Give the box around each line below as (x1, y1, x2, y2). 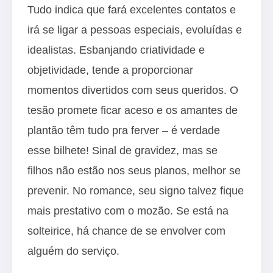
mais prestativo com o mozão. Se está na (27, 204, 229, 217)
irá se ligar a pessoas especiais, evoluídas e (27, 23, 242, 36)
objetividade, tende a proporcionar (27, 63, 193, 76)
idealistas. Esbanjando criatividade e (27, 43, 205, 56)
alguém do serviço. (27, 244, 119, 257)
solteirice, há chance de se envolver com (27, 224, 225, 237)
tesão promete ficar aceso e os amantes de (27, 104, 238, 116)
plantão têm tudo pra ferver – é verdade (27, 124, 220, 136)
